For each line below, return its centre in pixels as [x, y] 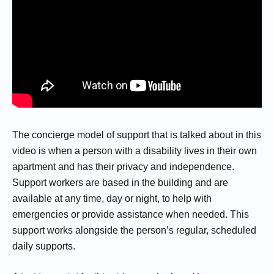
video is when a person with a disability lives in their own [135, 150]
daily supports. [44, 246]
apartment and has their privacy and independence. [123, 166]
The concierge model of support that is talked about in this [137, 135]
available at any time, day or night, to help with [112, 198]
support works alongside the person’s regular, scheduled [134, 230]
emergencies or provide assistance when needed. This [131, 214]
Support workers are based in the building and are [120, 182]
